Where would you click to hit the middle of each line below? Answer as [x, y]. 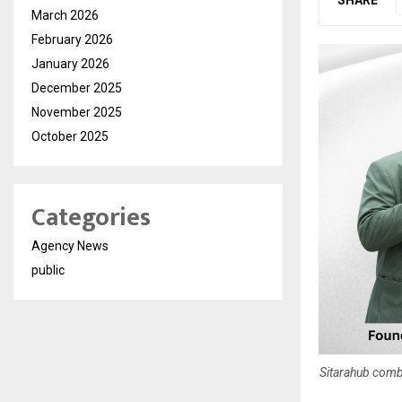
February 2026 [72, 39]
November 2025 [77, 112]
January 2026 [70, 64]
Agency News [70, 246]
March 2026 [65, 15]
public [48, 270]
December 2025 [77, 88]
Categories [91, 218]
